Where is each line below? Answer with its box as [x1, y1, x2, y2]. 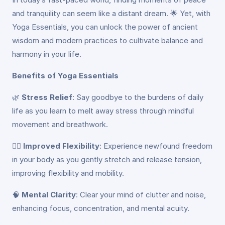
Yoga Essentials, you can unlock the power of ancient [12, 22, 198, 32]
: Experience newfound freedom [99, 141, 212, 151]
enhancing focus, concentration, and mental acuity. [12, 203, 189, 213]
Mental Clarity [22, 190, 76, 199]
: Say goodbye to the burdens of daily [72, 92, 203, 102]
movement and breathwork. [12, 120, 108, 129]
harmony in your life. [12, 49, 81, 59]
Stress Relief [22, 92, 72, 102]
